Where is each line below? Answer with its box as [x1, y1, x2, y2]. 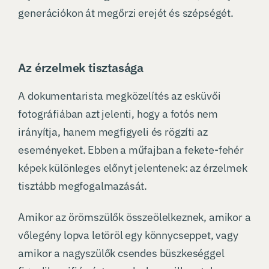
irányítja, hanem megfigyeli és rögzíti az [18, 125, 208, 139]
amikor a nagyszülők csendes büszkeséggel [18, 246, 225, 261]
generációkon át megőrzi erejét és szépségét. [18, 6, 234, 20]
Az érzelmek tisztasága [18, 59, 144, 76]
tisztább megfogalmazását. [18, 179, 148, 193]
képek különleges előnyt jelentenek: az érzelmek [18, 161, 247, 175]
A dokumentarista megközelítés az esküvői [18, 89, 221, 103]
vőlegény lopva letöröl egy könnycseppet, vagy [18, 228, 238, 243]
